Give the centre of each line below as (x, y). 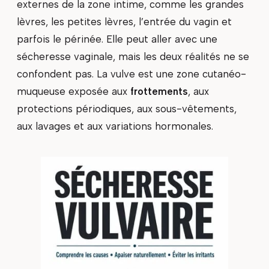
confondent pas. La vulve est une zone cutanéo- (131, 74)
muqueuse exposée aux (74, 91)
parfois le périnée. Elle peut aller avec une (117, 39)
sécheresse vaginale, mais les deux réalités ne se (133, 56)
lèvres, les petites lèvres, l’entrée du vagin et (124, 21)
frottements (159, 91)
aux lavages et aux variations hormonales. (115, 126)
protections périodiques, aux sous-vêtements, (127, 108)
